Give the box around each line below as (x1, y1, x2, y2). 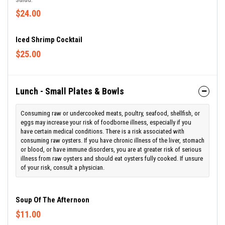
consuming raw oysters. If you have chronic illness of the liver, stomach (21, 137, 204, 145)
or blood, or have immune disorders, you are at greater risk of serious (21, 146, 201, 154)
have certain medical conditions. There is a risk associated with (21, 128, 184, 136)
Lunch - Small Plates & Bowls (16, 86, 124, 97)
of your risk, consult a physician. (21, 164, 104, 172)
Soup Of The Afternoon (16, 195, 89, 205)
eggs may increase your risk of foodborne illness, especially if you (21, 119, 191, 127)
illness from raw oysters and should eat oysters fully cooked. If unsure (21, 155, 203, 163)
